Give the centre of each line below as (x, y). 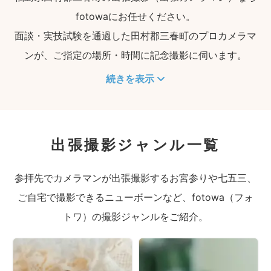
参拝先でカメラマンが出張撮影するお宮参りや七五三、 (135, 178)
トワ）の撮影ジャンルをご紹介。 (135, 217)
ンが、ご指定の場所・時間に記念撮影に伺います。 (135, 55)
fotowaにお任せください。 (135, 16)
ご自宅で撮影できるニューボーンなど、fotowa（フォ (135, 197)
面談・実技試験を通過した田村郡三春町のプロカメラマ (135, 36)
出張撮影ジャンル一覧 (135, 145)
